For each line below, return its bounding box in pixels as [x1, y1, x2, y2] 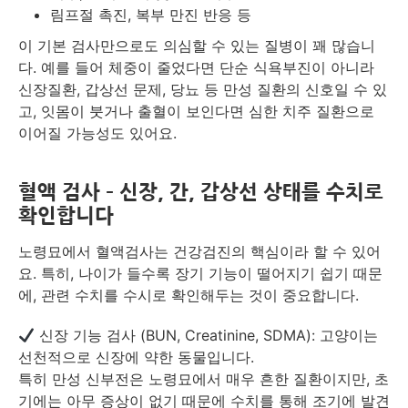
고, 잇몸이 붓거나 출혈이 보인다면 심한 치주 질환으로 [18, 102, 374, 120]
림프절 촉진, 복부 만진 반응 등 [50, 5, 251, 24]
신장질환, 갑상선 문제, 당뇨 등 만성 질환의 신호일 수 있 [18, 80, 387, 98]
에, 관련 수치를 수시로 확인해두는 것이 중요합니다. [18, 286, 359, 304]
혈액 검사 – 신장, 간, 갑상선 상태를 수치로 [18, 182, 383, 202]
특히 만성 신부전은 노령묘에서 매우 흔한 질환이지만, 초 [18, 370, 389, 388]
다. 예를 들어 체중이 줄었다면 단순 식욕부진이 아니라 [18, 58, 374, 76]
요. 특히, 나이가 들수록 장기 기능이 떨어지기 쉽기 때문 [18, 264, 382, 282]
